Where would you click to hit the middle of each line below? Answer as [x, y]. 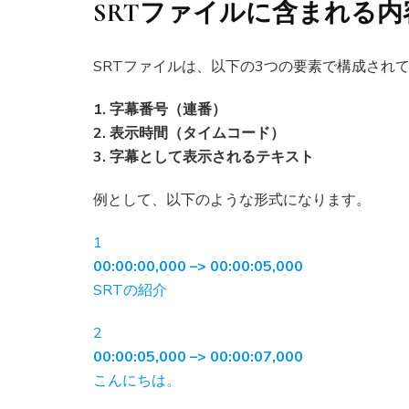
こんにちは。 [137, 381]
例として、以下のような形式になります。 [232, 200]
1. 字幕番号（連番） [160, 110]
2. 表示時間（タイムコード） [189, 134]
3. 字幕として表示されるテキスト [204, 157]
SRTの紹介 [130, 291]
